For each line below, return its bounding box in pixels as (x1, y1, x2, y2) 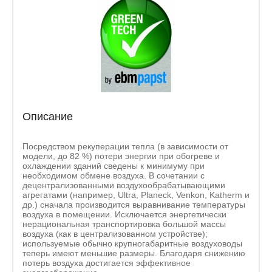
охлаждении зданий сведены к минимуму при (22, 160, 205, 171)
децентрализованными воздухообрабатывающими (22, 180, 225, 190)
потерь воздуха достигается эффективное (22, 257, 191, 268)
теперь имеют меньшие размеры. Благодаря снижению (22, 248, 245, 258)
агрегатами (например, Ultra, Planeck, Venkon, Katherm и (22, 189, 250, 200)
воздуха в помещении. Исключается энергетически (22, 209, 226, 219)
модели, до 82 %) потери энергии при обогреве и (22, 151, 220, 161)
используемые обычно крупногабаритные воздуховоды (22, 238, 242, 248)
